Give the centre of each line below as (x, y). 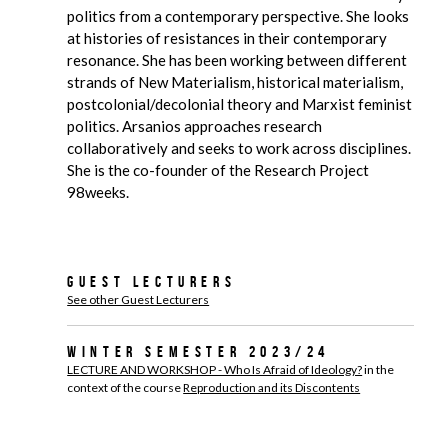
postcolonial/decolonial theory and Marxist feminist (240, 104)
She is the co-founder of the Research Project (218, 170)
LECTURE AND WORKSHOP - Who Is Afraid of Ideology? (215, 369)
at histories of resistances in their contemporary (227, 38)
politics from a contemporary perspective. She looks (238, 16)
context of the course (125, 387)
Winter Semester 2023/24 (198, 351)
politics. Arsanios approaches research (195, 126)
